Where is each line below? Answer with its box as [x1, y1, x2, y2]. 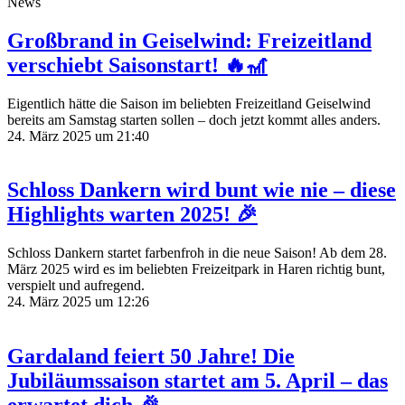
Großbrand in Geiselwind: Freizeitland [7, 28, 372, 52]
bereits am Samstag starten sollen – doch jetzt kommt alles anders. [7, 111, 381, 127]
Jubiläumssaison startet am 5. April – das [7, 369, 388, 393]
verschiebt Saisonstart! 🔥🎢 [7, 52, 268, 77]
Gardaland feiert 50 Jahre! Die [7, 344, 295, 369]
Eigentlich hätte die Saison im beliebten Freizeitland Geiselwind [7, 95, 371, 111]
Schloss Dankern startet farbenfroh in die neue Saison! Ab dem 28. [7, 245, 387, 261]
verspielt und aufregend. [7, 278, 145, 294]
